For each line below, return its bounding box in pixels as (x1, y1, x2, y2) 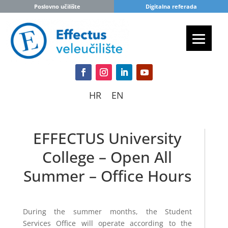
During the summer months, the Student (22, 206, 192, 216)
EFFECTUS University (33, 127, 182, 149)
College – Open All (42, 146, 173, 167)
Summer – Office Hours (23, 165, 191, 186)
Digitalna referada (145, 3, 197, 10)
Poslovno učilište (34, 3, 80, 10)
